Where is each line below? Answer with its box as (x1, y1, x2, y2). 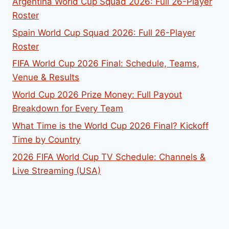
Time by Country (12, 134, 80, 145)
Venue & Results (12, 72, 79, 83)
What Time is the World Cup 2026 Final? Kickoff (12, 121, 209, 131)
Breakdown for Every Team (12, 103, 123, 114)
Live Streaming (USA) (12, 165, 101, 176)
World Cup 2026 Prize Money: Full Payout (12, 89, 182, 100)
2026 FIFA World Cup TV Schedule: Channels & (12, 151, 205, 162)
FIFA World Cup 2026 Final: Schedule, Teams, (12, 58, 199, 69)
